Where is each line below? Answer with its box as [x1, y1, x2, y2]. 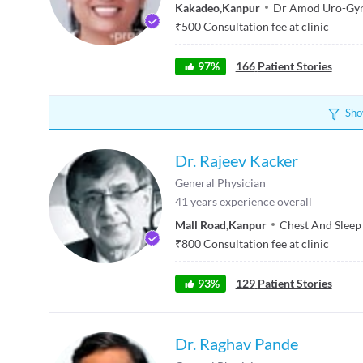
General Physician [175, 175, 266, 190]
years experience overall [190, 194, 312, 208]
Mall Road [175, 217, 226, 232]
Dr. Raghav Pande [175, 333, 298, 353]
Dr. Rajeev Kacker [175, 150, 298, 170]
